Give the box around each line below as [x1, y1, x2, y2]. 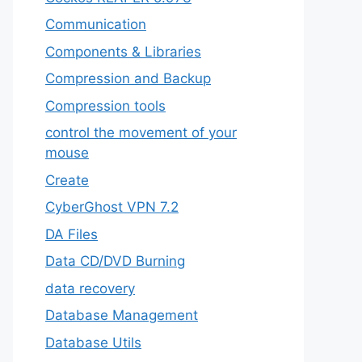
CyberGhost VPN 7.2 [45, 199, 179, 215]
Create [45, 171, 89, 188]
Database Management [45, 307, 198, 323]
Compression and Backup [45, 70, 211, 86]
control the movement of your [45, 124, 237, 141]
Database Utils [45, 334, 141, 351]
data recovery [45, 280, 135, 297]
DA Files [45, 225, 98, 242]
